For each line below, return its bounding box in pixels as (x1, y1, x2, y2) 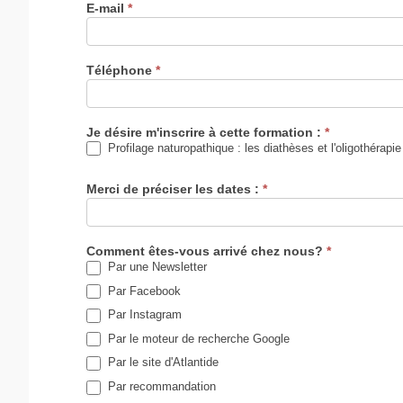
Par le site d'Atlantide (104, 355, 219, 370)
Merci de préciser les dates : (86, 182, 263, 197)
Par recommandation (104, 379, 216, 393)
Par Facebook (104, 283, 181, 298)
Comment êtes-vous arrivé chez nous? (86, 244, 327, 259)
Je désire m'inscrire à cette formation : (86, 124, 325, 139)
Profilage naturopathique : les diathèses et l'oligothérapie (104, 140, 401, 155)
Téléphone (86, 62, 156, 77)
